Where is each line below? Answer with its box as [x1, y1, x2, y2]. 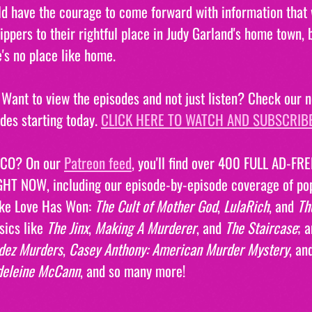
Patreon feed [64, 151, 132, 173]
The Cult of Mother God [95, 194, 217, 217]
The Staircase [225, 216, 297, 238]
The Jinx [47, 216, 88, 238]
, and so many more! [80, 259, 185, 281]
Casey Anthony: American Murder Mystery [69, 237, 289, 260]
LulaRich [224, 194, 269, 217]
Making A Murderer [95, 216, 196, 238]
